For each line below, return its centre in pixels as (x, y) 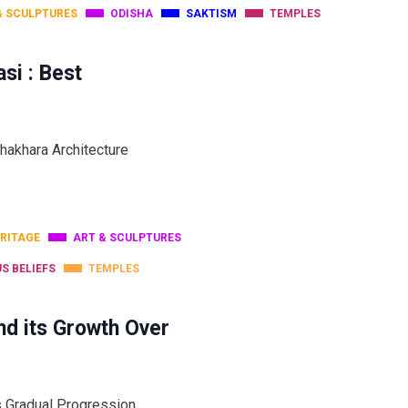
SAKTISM (211, 13)
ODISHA (132, 13)
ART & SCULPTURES (127, 237)
